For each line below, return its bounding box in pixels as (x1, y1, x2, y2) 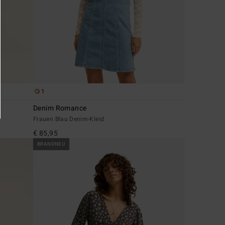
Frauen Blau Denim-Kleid (33, 114, 104, 124)
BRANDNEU (37, 140, 66, 148)
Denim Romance (33, 102, 87, 114)
